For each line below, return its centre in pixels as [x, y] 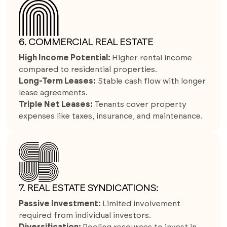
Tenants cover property [141, 105]
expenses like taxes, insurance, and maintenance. [111, 116]
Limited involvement [142, 203]
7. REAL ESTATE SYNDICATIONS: [89, 188]
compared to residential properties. [88, 70]
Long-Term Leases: [58, 81]
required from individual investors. [85, 215]
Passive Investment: [61, 203]
